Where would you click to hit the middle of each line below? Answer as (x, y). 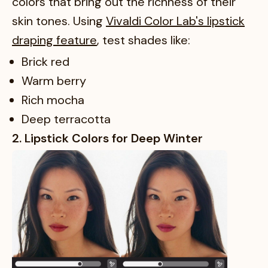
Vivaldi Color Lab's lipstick (175, 21)
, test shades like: (144, 40)
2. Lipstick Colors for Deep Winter (107, 138)
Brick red (45, 62)
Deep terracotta (66, 119)
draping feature (54, 40)
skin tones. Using (59, 21)
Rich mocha (53, 100)
